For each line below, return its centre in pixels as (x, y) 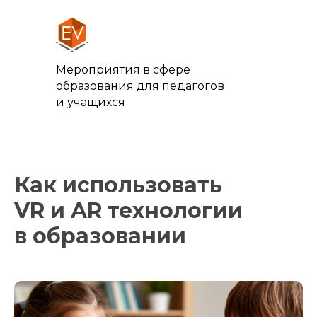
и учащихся (91, 102)
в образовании (100, 236)
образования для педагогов (140, 86)
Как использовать (118, 185)
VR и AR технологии (128, 211)
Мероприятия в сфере (123, 70)
